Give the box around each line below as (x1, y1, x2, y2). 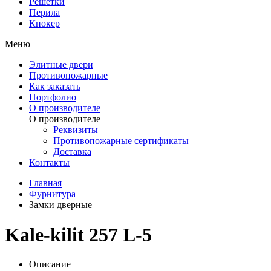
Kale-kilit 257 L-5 (5, 223, 152, 246)
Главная (29, 178, 62, 189)
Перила (29, 7, 60, 18)
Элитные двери (29, 59, 93, 70)
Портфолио (29, 92, 76, 103)
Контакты (29, 157, 70, 168)
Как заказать (29, 81, 80, 92)
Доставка (53, 146, 91, 157)
